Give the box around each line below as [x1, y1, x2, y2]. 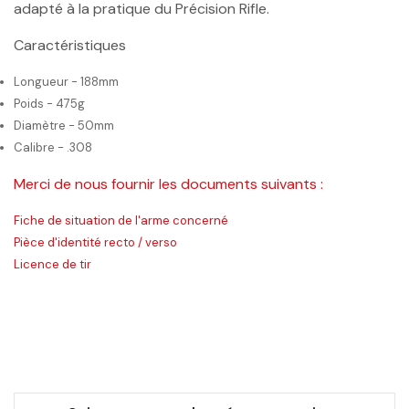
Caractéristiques [14, 36, 126, 56]
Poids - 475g [14, 96, 85, 112]
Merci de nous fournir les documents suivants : [14, 174, 323, 194]
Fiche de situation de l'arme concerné [14, 213, 228, 229]
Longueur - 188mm [14, 74, 119, 90]
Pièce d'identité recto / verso [14, 235, 177, 251]
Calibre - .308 [14, 140, 92, 156]
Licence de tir [14, 257, 91, 273]
